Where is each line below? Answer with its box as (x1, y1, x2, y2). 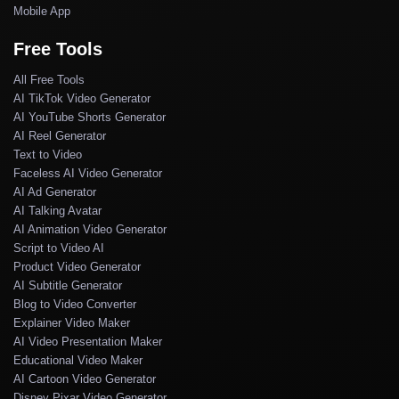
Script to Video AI (13, 240, 104, 255)
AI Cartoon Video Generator (13, 371, 156, 386)
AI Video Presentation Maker (13, 334, 162, 348)
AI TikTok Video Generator (13, 91, 151, 105)
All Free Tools (13, 72, 85, 86)
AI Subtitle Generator (13, 278, 122, 292)
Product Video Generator (13, 259, 141, 273)
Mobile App (13, 4, 70, 18)
